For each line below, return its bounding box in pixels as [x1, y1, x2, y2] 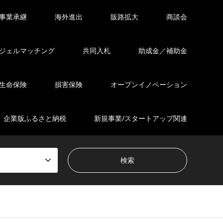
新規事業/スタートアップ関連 [94, 113, 187, 123]
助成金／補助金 [138, 46, 187, 55]
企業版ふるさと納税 [3, 113, 66, 123]
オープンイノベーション [111, 80, 187, 89]
